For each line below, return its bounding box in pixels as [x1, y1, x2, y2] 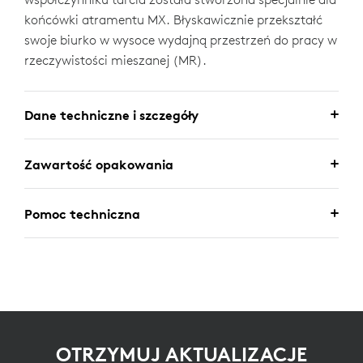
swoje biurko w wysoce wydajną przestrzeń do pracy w [24, 32, 337, 48]
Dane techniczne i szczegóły [24, 107, 199, 123]
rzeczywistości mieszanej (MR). [24, 52, 207, 68]
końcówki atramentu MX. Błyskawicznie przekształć [24, 11, 322, 28]
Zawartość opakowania [24, 156, 173, 173]
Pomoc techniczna [24, 206, 140, 222]
